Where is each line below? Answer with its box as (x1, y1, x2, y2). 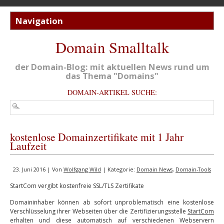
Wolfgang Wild (63, 165, 101, 173)
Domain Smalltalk (55, 37, 169, 57)
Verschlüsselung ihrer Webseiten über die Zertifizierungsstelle (10, 207, 187, 215)
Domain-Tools (175, 165, 211, 173)
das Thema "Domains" (65, 70, 158, 81)
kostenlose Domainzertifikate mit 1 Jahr (10, 129, 183, 144)
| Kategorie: (101, 165, 136, 173)
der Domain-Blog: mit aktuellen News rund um (14, 61, 209, 72)
